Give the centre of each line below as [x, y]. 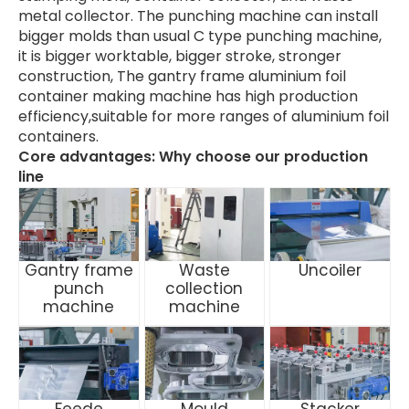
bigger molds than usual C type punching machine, [200, 36]
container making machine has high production [188, 96]
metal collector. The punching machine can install [198, 16]
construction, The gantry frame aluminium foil [182, 76]
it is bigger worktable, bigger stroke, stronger [180, 56]
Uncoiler [330, 270]
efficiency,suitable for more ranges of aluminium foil [204, 116]
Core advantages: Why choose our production [193, 157]
